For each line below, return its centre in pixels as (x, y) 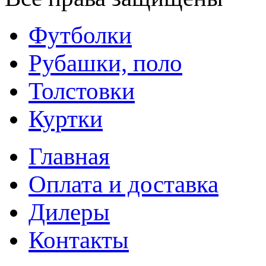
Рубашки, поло (105, 64)
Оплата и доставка (123, 185)
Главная (69, 157)
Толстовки (82, 91)
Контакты (79, 240)
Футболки (80, 36)
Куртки (66, 119)
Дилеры (69, 213)
